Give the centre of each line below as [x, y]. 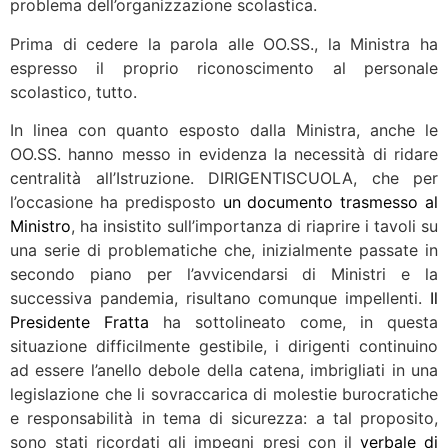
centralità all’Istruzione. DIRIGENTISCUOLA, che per [224, 177]
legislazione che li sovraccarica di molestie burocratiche [224, 393]
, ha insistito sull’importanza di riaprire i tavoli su [254, 225]
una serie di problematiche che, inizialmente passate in [224, 249]
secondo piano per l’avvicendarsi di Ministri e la [224, 273]
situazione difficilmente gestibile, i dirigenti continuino [224, 345]
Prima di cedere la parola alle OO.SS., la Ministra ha [224, 43]
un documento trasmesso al [330, 201]
